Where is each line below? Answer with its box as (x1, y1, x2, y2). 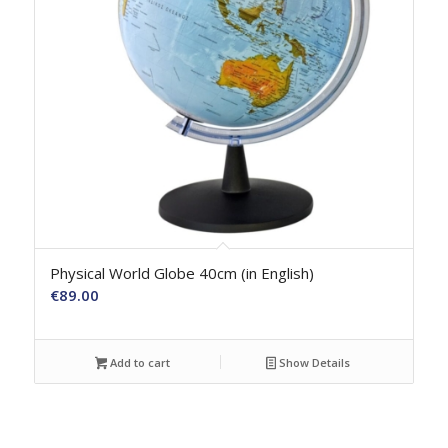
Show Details (276, 354, 351, 370)
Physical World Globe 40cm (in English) (49, 262, 314, 283)
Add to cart (107, 354, 171, 370)
